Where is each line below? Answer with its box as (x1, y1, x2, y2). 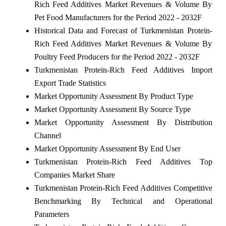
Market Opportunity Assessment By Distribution (34, 118, 212, 127)
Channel (34, 131, 61, 140)
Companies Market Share (34, 170, 115, 179)
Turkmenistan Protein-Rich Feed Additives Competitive (34, 183, 212, 192)
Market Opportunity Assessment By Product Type (34, 91, 193, 100)
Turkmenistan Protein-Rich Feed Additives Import (34, 65, 212, 74)
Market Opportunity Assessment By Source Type (34, 104, 191, 114)
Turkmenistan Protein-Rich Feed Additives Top (34, 157, 212, 166)
